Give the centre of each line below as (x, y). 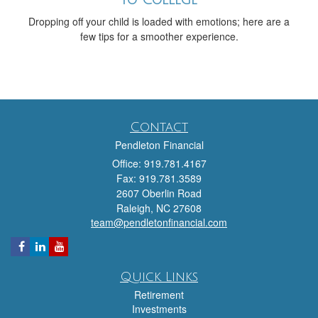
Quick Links (159, 277)
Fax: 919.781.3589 (159, 179)
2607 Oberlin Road (159, 193)
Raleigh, (135, 208)
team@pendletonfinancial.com (159, 223)
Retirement (159, 295)
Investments (159, 309)
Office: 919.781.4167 (159, 164)
